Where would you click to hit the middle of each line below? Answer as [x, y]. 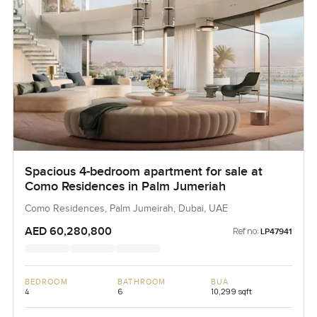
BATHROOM [142, 282]
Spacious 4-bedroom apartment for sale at [143, 172]
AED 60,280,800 [68, 232]
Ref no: [246, 231]
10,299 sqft [231, 292]
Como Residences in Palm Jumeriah [125, 187]
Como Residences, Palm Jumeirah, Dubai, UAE [126, 209]
